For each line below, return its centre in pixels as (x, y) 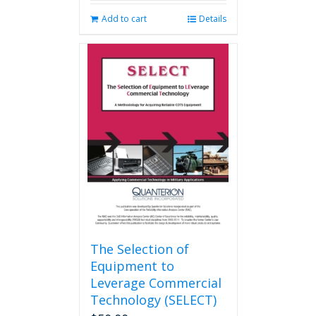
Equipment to (132, 266)
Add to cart (124, 19)
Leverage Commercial (156, 283)
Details (212, 19)
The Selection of (139, 249)
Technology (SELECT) (153, 300)
